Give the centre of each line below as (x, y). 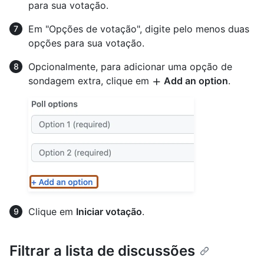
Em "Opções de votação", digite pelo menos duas (139, 29)
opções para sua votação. (86, 43)
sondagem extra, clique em (90, 80)
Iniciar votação (109, 211)
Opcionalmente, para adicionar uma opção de (130, 66)
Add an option (195, 80)
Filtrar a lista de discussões (102, 250)
